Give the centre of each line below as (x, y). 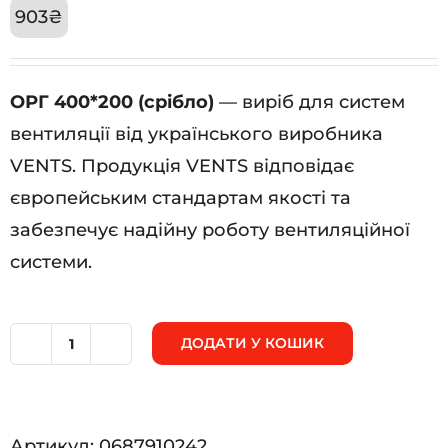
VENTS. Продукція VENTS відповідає (182, 165)
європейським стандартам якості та (180, 197)
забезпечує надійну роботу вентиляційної (210, 229)
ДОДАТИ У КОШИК (252, 342)
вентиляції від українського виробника (196, 133)
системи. (51, 261)
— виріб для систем (309, 101)
